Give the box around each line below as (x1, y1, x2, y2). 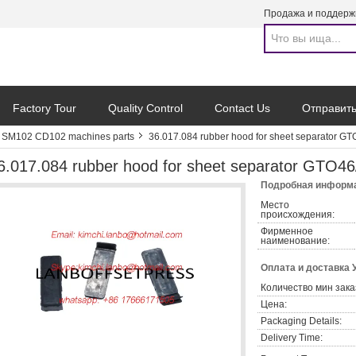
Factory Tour (13, 102, 76, 114)
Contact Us (215, 102, 270, 114)
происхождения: (261, 209, 335, 220)
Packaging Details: (261, 315, 342, 327)
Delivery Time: (261, 332, 323, 343)
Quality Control (108, 102, 183, 114)
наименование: (261, 235, 330, 246)
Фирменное (261, 226, 313, 237)
